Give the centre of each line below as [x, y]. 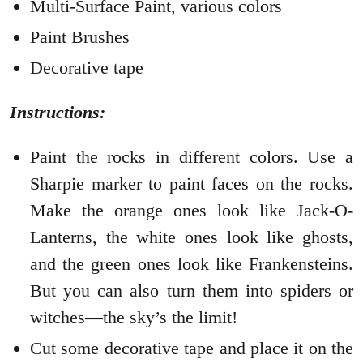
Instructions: [58, 112]
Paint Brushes [80, 36]
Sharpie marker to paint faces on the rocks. [192, 183]
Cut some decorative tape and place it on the [192, 348]
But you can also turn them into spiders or [192, 290]
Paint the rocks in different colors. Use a [192, 156]
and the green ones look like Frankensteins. [192, 263]
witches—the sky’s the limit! [134, 317]
